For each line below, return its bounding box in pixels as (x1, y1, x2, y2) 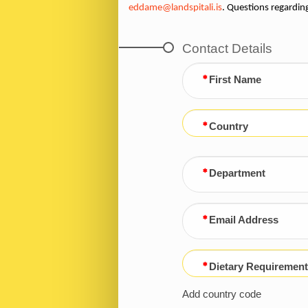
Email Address (208, 214, 278, 225)
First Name (208, 74, 261, 85)
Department (208, 167, 265, 179)
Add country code (181, 288, 261, 300)
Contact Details (181, 41, 272, 56)
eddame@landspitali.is (129, 2, 222, 13)
